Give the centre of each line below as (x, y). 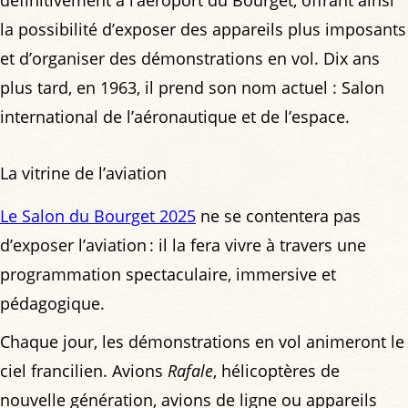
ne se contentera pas (278, 216)
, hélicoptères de (276, 371)
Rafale (190, 371)
